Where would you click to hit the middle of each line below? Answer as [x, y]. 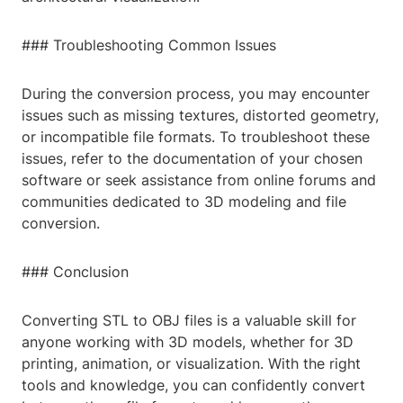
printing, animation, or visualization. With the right [191, 364]
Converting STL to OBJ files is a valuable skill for [189, 321]
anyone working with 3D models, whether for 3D [188, 342]
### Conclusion [75, 272]
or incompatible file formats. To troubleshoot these [196, 137]
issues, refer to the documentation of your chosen [192, 159]
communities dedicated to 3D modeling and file [184, 202]
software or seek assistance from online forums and [199, 180]
